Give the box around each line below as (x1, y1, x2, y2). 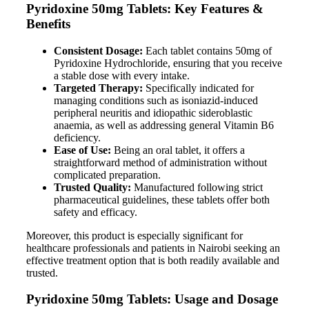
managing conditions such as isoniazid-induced (54, 94, 258, 106)
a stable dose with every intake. (54, 69, 190, 81)
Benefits (26, 17, 70, 32)
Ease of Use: (54, 143, 111, 156)
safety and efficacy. (54, 206, 137, 218)
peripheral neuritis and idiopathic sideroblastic (54, 106, 252, 119)
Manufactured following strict (131, 181, 263, 193)
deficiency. (54, 131, 101, 143)
